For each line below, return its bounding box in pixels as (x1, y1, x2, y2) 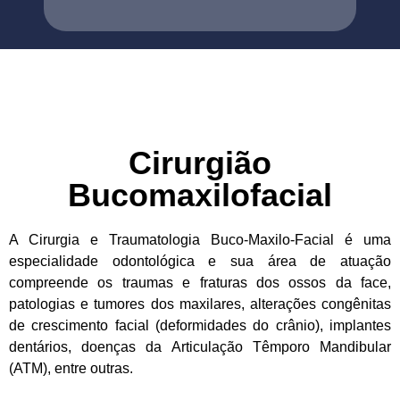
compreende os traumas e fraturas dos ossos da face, (9, 274, 391, 290)
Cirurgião (129, 144, 271, 181)
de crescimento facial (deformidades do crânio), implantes (9, 317, 391, 333)
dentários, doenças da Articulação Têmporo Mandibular (9, 338, 391, 354)
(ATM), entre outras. (9, 360, 133, 376)
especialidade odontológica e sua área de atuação (9, 253, 391, 269)
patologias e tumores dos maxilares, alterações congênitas (9, 296, 391, 312)
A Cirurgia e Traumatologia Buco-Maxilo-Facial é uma (9, 231, 391, 247)
